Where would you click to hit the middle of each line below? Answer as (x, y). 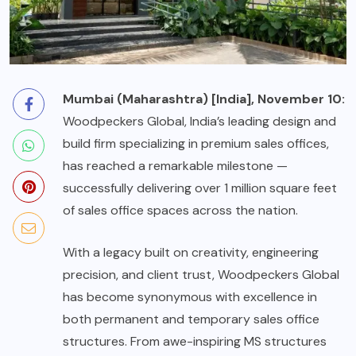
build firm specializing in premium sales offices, (196, 143)
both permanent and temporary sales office (191, 319)
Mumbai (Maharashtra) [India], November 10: (204, 99)
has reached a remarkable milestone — (175, 165)
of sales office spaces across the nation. (180, 210)
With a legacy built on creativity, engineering (191, 252)
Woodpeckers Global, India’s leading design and (199, 121)
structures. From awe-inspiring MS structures (195, 341)
